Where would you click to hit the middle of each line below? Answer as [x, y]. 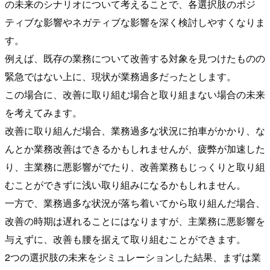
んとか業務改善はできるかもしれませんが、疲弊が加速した [135, 149]
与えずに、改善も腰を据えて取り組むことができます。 [125, 239]
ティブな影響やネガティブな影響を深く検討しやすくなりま [135, 22]
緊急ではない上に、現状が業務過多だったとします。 [121, 77]
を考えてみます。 [43, 113]
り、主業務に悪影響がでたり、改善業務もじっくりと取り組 [135, 167]
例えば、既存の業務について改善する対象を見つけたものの [135, 58]
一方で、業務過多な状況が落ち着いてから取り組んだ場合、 [135, 203]
